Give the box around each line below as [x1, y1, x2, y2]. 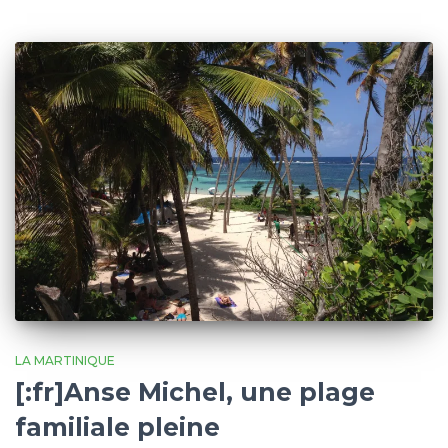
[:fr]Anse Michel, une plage [15, 376, 375, 407]
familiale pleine [15, 411, 220, 442]
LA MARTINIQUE [15, 352, 115, 368]
